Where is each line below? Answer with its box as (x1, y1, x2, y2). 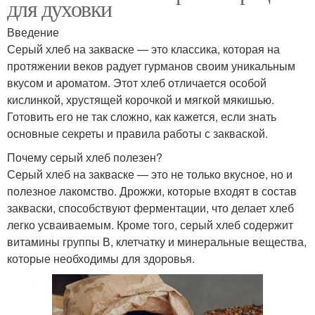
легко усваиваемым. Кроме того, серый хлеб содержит (7, 216, 293, 233)
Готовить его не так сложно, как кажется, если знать (7, 108, 276, 124)
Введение (7, 23, 59, 40)
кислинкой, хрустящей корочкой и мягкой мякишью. (7, 91, 274, 108)
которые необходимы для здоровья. (7, 250, 195, 266)
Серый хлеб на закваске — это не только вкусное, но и (7, 165, 292, 182)
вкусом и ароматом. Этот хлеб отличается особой (7, 74, 266, 91)
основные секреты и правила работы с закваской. (7, 124, 268, 141)
